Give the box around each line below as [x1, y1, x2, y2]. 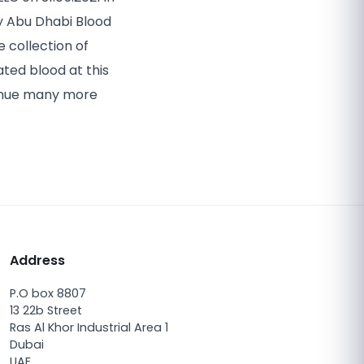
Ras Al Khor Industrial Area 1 [10, 319, 168, 336]
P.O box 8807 [10, 285, 86, 301]
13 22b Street [10, 302, 82, 318]
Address [10, 251, 65, 270]
